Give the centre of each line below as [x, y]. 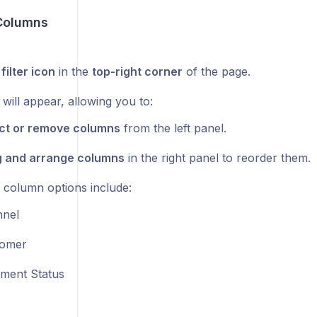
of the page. [216, 72]
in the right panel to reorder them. [217, 158]
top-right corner [137, 72]
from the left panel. [173, 128]
